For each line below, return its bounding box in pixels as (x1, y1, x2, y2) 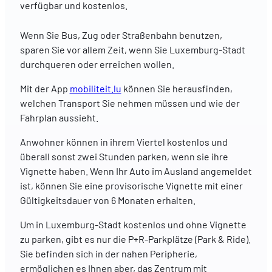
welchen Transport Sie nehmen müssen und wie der (19, 97, 240, 109)
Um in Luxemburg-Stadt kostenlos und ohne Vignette (19, 219, 246, 231)
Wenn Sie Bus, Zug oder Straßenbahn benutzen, (19, 29, 222, 41)
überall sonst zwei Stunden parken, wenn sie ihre (19, 151, 228, 163)
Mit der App (19, 82, 70, 94)
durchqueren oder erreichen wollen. (19, 58, 176, 70)
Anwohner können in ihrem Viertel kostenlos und (19, 136, 228, 148)
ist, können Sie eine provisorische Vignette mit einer (19, 180, 243, 192)
